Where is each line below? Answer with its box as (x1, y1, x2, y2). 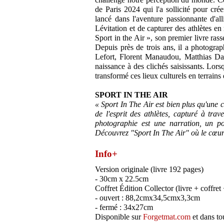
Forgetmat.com (143, 212, 190, 221)
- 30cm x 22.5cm (95, 174, 148, 183)
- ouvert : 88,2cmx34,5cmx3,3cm (95, 193, 200, 202)
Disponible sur (95, 212, 143, 221)
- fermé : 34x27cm (95, 203, 153, 212)
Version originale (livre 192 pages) (95, 165, 203, 174)
